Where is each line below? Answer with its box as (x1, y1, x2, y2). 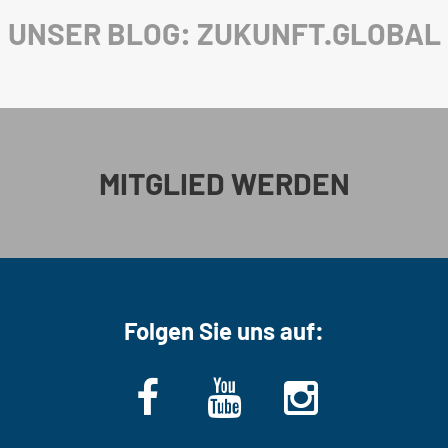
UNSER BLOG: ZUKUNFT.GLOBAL (7, 14, 441, 51)
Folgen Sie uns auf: (124, 315, 324, 345)
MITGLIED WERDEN (98, 164, 350, 201)
